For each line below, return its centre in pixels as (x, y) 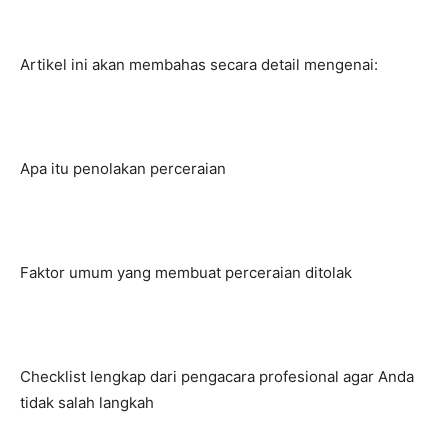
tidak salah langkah (87, 402)
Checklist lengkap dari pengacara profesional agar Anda (217, 376)
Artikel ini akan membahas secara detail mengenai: (199, 64)
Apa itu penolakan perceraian (123, 168)
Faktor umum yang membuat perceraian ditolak (186, 272)
